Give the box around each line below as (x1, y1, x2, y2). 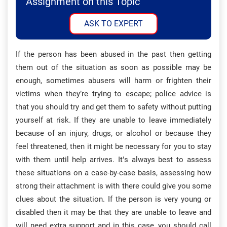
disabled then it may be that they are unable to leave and (16, 208, 211, 217)
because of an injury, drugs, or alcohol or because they (16, 129, 211, 138)
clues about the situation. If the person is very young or (16, 195, 211, 204)
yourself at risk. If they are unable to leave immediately (16, 116, 211, 125)
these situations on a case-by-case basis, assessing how (16, 168, 211, 177)
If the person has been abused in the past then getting (16, 50, 211, 59)
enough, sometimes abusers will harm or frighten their (16, 76, 211, 85)
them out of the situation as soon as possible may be (16, 63, 211, 72)
